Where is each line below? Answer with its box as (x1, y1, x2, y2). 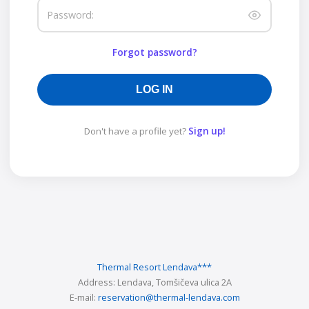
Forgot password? (112, 46, 197, 59)
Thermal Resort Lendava (97, 261, 197, 274)
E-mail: (69, 291, 98, 304)
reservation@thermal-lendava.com (97, 291, 240, 304)
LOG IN (136, 83, 173, 95)
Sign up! (188, 125, 226, 137)
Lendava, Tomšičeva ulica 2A (117, 276, 232, 289)
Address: (77, 276, 117, 289)
